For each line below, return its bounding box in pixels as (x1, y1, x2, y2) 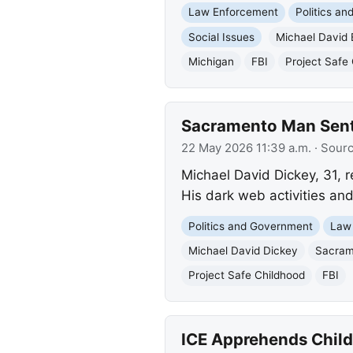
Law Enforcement (188, 6, 278, 19)
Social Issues (188, 30, 255, 43)
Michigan (188, 54, 234, 68)
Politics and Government (188, 219, 313, 232)
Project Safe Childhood (188, 269, 305, 282)
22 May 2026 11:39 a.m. (180, 141, 311, 156)
